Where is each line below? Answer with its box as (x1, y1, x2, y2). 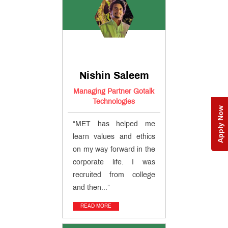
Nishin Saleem (79, 71, 149, 81)
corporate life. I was (73, 159, 155, 166)
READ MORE (80, 204, 111, 209)
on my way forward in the (73, 146, 155, 153)
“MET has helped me (73, 121, 155, 128)
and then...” (73, 184, 110, 191)
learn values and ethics (73, 133, 155, 140)
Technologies (93, 98, 135, 105)
